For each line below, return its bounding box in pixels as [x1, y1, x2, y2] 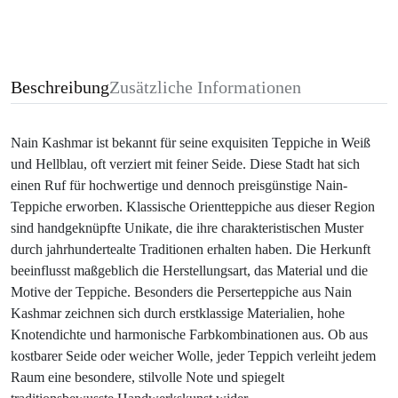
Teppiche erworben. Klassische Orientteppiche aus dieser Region [11, 198, 375, 214]
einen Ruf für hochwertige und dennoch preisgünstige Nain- [11, 177, 347, 193]
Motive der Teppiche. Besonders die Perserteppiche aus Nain [11, 283, 352, 299]
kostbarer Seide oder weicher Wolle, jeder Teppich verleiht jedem [11, 347, 376, 363]
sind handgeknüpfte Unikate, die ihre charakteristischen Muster [11, 219, 363, 235]
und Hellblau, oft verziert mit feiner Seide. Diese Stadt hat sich [11, 155, 360, 171]
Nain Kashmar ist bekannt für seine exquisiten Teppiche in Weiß [11, 134, 370, 150]
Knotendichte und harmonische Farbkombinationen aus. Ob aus [11, 326, 368, 342]
